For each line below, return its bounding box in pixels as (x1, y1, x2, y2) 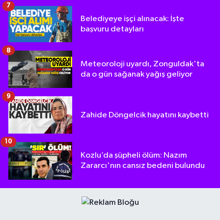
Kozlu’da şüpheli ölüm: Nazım (81, 151, 187, 160)
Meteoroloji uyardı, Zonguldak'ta (81, 59, 204, 68)
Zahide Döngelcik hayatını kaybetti (81, 110, 209, 119)
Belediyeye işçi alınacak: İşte (81, 15, 184, 24)
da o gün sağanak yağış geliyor (81, 70, 192, 79)
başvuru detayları (81, 25, 144, 34)
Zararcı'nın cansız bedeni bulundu (81, 162, 205, 170)
